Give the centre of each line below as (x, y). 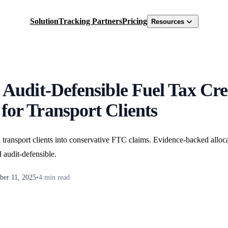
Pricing (134, 21)
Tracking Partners (90, 21)
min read (56, 178)
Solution (44, 21)
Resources (167, 21)
